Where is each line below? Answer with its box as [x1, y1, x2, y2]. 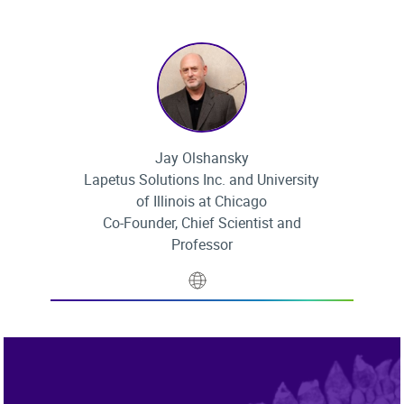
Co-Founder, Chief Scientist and [102, 213, 301, 233]
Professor [170, 234, 233, 254]
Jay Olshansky [154, 148, 249, 168]
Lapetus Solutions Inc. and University [84, 170, 320, 189]
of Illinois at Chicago [136, 191, 268, 211]
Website [207, 266, 258, 286]
